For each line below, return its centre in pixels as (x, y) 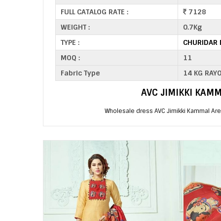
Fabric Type (80, 73)
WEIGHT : (75, 27)
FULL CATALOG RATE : (94, 12)
